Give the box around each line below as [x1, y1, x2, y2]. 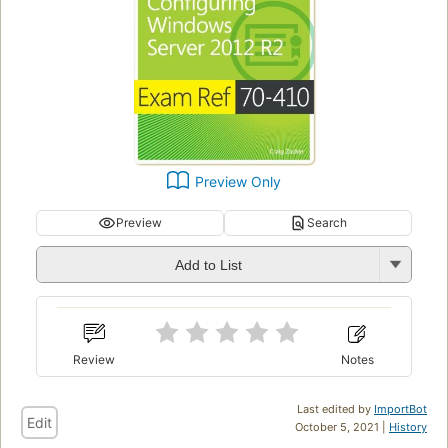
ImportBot [374, 401, 427, 416]
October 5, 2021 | [295, 419, 389, 434]
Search [307, 214, 347, 230]
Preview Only [195, 172, 281, 190]
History [389, 419, 427, 434]
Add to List [174, 257, 242, 274]
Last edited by [297, 401, 374, 416]
